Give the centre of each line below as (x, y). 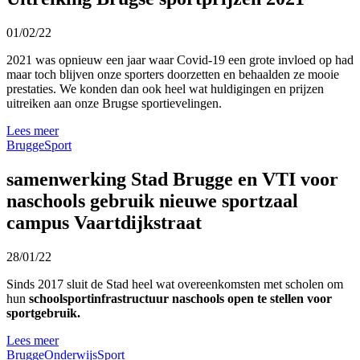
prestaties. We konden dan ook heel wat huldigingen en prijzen (165, 88)
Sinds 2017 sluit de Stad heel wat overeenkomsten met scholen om (175, 284)
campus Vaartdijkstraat (104, 222)
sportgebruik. (43, 313)
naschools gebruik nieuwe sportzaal (152, 200)
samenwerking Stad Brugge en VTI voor (172, 179)
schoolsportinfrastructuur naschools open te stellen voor (180, 298)
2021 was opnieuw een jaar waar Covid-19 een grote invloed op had (180, 59)
